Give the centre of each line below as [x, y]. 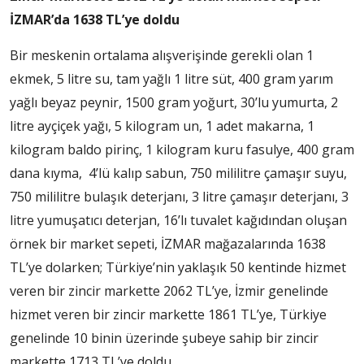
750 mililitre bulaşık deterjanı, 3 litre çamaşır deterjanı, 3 [179, 197]
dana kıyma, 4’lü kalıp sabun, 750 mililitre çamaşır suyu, [178, 173]
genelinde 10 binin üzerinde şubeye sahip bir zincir [164, 338]
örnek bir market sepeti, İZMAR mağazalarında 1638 [168, 244]
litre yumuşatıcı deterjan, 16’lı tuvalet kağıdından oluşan [178, 221]
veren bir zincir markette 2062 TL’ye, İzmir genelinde [169, 291]
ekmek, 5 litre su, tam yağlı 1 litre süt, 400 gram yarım [171, 79]
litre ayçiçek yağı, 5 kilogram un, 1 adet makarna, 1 [162, 126]
